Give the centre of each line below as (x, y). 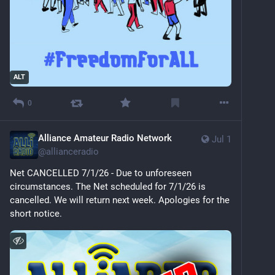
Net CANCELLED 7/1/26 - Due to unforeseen (101, 173)
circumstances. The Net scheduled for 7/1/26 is (108, 186)
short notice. (36, 213)
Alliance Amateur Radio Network (105, 138)
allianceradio (72, 151)
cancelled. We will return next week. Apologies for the (120, 200)
